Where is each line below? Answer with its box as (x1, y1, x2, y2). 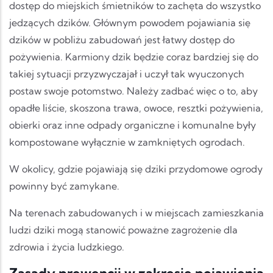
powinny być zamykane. (9, 180, 119, 193)
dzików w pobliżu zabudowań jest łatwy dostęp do (9, 34, 235, 46)
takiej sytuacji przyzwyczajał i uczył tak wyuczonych (9, 68, 244, 80)
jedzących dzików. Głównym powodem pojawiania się (9, 16, 250, 29)
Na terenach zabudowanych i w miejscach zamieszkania (9, 207, 264, 219)
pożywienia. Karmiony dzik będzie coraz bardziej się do (9, 51, 258, 63)
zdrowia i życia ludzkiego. (9, 241, 124, 253)
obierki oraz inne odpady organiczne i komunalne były (9, 119, 256, 132)
